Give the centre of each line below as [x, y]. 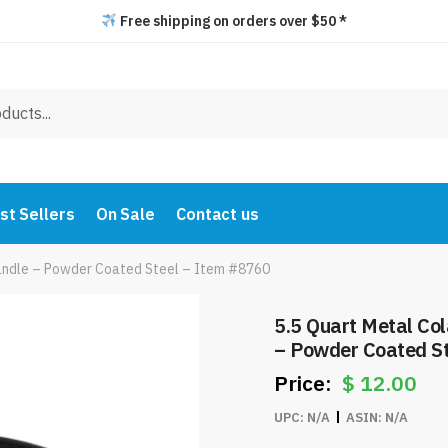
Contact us [217, 214]
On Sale [125, 214]
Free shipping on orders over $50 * [231, 21]
